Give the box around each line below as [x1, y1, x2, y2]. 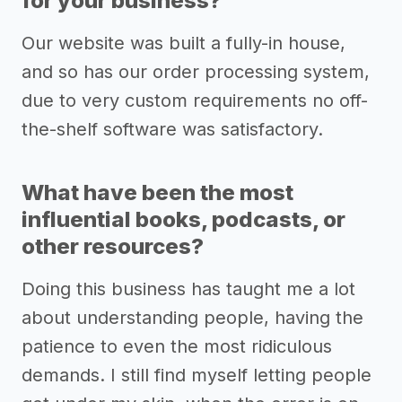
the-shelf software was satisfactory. [22, 118, 323, 141]
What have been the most [22, 179, 293, 206]
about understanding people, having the [22, 307, 363, 329]
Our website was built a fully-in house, [22, 32, 345, 55]
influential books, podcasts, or [22, 206, 345, 233]
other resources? [22, 233, 204, 260]
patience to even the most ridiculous [22, 336, 332, 358]
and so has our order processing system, [22, 61, 370, 83]
